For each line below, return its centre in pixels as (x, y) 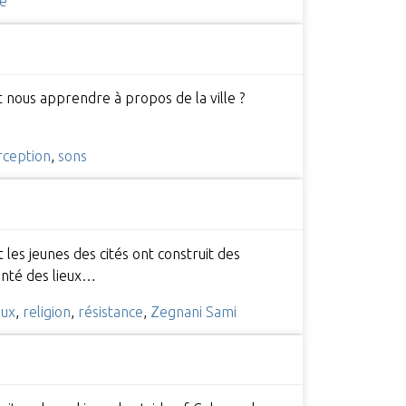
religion (46, 311)
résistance (110, 311)
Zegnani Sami (193, 311)
